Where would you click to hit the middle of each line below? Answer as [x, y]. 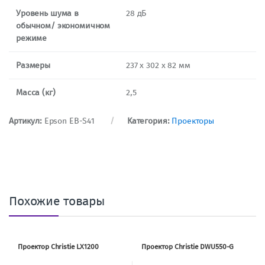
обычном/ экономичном [63, 25]
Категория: [149, 121]
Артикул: [27, 121]
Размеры [33, 65]
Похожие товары [57, 201]
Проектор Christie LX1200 [58, 246]
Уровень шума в [48, 13]
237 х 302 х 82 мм [158, 65]
